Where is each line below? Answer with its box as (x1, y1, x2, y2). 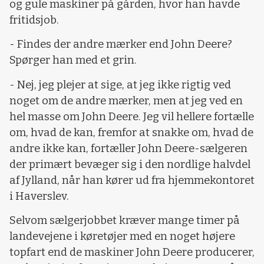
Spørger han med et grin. (9, 54, 137, 67)
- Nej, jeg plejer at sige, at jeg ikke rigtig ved (9, 78, 231, 91)
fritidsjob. (9, 13, 59, 27)
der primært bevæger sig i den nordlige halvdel (9, 157, 250, 171)
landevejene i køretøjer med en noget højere (9, 230, 235, 243)
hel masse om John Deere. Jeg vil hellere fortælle (9, 110, 254, 123)
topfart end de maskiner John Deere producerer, (9, 246, 255, 259)
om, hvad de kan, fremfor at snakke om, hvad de (9, 126, 253, 139)
